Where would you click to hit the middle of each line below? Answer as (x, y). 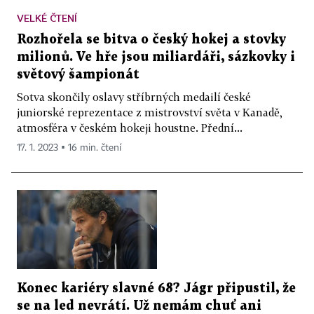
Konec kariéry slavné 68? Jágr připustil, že (156, 288)
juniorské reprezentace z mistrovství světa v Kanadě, (150, 112)
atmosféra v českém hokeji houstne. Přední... (130, 128)
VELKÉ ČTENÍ (47, 18)
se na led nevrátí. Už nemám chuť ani (139, 306)
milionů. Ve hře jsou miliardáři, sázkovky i (156, 57)
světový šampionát (78, 75)
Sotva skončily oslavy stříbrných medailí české (134, 97)
